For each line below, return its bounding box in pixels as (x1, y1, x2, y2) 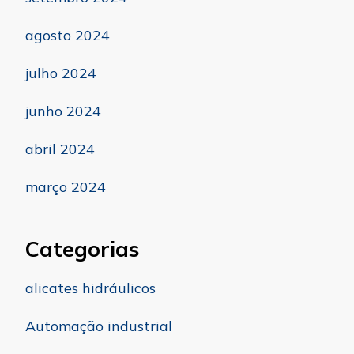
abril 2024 (25, 140, 95, 159)
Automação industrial (25, 317, 172, 336)
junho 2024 (25, 102, 101, 121)
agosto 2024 (25, 26, 110, 45)
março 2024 (25, 178, 106, 197)
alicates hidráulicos (25, 279, 156, 298)
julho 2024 (25, 64, 96, 83)
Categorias (25, 235, 139, 263)
